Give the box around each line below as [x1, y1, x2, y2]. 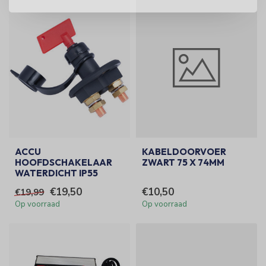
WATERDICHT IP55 [15, 167, 98, 179]
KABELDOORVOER [142, 146, 226, 158]
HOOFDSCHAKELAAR [15, 157, 112, 169]
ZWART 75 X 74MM [142, 157, 224, 169]
